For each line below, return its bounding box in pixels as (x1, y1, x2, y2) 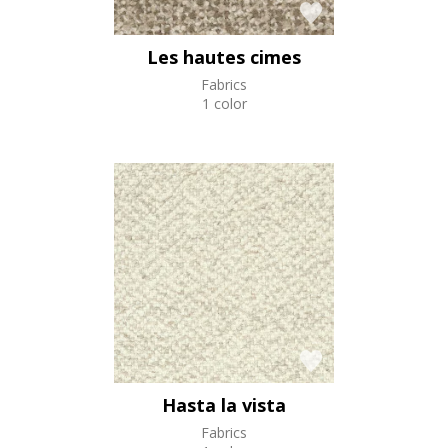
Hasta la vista (162, 392, 286, 417)
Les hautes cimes (147, 44, 301, 69)
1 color (201, 93, 247, 113)
